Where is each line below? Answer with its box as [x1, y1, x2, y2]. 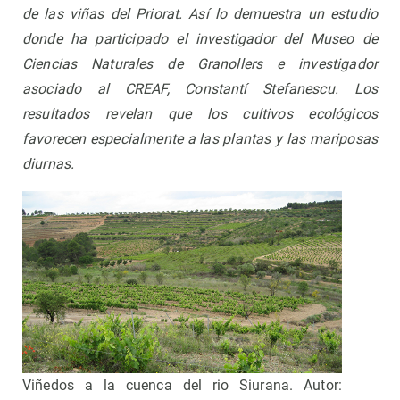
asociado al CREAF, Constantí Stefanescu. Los [22, 80, 378, 98]
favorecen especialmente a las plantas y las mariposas [22, 130, 378, 148]
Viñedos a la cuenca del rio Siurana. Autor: [22, 377, 342, 395]
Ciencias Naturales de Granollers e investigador [22, 55, 378, 73]
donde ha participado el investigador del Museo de [22, 30, 378, 48]
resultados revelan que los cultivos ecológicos [22, 105, 378, 123]
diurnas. [22, 155, 75, 173]
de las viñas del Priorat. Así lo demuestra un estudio [22, 5, 378, 23]
